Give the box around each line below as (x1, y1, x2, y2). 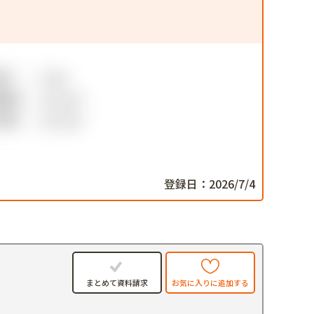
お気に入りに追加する (172, 276, 249, 288)
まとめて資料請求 (86, 277, 148, 289)
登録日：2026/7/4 (164, 175, 255, 193)
